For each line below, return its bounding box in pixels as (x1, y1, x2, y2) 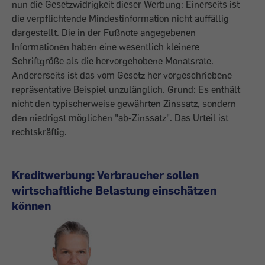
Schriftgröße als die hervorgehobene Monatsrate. (12, 55, 214, 67)
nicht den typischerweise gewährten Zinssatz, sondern (12, 98, 236, 109)
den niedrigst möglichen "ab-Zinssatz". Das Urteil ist (12, 112, 228, 124)
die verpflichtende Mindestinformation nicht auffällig (12, 12, 229, 24)
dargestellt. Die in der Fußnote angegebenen (12, 27, 196, 38)
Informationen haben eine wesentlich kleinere (12, 41, 199, 53)
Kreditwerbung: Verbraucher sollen (12, 168, 199, 182)
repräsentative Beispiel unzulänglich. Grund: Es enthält (12, 83, 240, 95)
